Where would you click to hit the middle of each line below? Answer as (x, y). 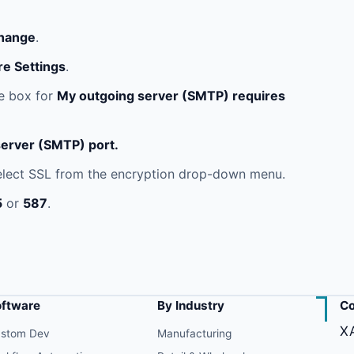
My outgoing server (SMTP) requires (171, 95)
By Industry (190, 306)
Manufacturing (194, 334)
